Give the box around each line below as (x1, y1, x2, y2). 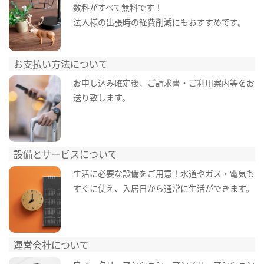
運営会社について (14, 237, 90, 252)
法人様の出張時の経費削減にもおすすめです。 (72, 15, 246, 28)
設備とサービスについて (14, 147, 118, 161)
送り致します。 (72, 91, 130, 104)
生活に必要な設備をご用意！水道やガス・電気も (72, 167, 255, 179)
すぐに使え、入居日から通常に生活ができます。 (72, 181, 254, 194)
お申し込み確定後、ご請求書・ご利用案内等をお (72, 77, 255, 89)
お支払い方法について (14, 56, 108, 71)
